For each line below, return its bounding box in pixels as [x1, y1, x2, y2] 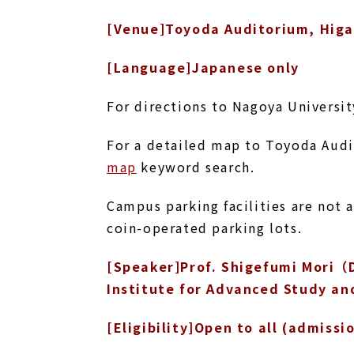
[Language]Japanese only [107, 57, 299, 77]
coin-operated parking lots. [107, 217, 303, 237]
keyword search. [136, 156, 255, 176]
